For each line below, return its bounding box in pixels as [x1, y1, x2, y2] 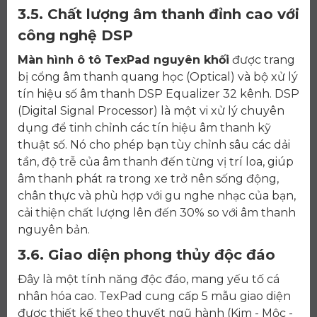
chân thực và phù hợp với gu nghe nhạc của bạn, [18, 188, 296, 202]
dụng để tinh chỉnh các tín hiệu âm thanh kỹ [18, 120, 271, 134]
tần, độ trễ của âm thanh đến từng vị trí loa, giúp [18, 154, 294, 168]
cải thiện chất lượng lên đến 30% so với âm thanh [18, 205, 296, 219]
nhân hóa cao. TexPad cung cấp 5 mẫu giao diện [18, 289, 291, 303]
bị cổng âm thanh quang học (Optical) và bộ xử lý [18, 69, 298, 83]
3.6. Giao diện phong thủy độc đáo [18, 246, 275, 263]
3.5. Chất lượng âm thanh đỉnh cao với [18, 5, 299, 23]
